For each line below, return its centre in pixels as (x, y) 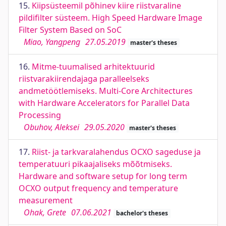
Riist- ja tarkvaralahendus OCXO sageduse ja (116, 152)
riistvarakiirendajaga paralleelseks (84, 79)
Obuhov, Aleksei (51, 127)
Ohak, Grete (45, 212)
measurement (46, 200)
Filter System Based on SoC (70, 30)
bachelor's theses (142, 213)
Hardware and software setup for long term (103, 176)
